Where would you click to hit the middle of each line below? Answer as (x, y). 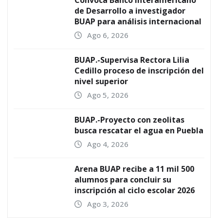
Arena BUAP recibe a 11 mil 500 (134, 169)
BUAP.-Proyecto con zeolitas (129, 120)
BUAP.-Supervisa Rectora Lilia (132, 60)
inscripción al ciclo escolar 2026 (135, 191)
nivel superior (101, 82)
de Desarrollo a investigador (130, 11)
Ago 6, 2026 (108, 35)
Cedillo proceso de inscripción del (139, 71)
